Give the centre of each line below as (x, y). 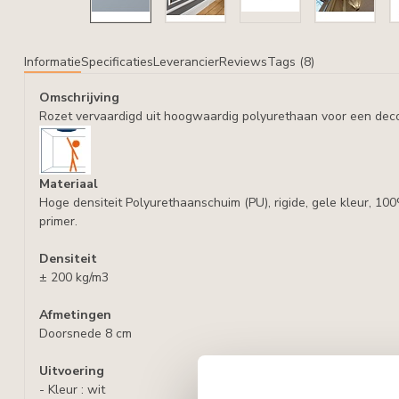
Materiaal (69, 184)
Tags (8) (291, 62)
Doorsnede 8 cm (85, 334)
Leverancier (186, 62)
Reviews (243, 62)
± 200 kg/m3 (74, 277)
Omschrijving (79, 98)
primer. (58, 221)
